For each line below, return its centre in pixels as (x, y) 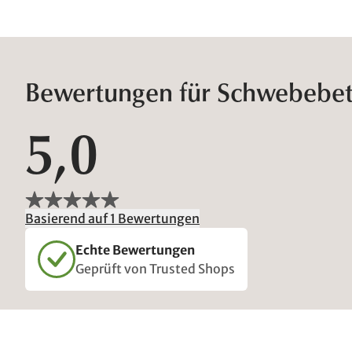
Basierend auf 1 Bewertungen (112, 218)
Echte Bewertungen (135, 250)
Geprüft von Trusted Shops (155, 269)
